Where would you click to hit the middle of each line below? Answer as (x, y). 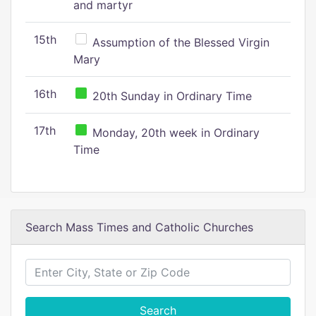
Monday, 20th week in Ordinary (174, 133)
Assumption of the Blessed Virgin (179, 42)
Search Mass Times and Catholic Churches (139, 227)
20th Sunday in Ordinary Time (170, 96)
